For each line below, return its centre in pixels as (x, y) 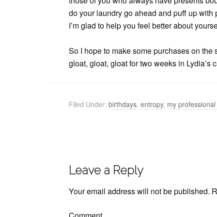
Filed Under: (89, 104)
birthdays (123, 104)
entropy (152, 104)
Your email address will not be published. (139, 191)
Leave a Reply (106, 170)
